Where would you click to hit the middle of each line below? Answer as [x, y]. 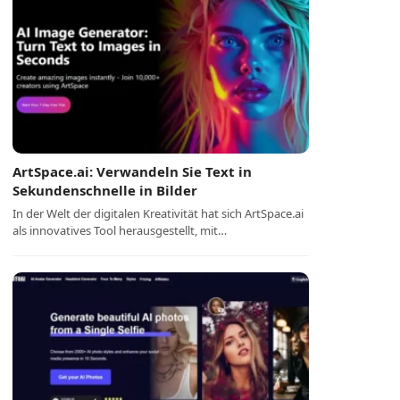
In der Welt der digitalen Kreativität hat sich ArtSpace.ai [158, 213]
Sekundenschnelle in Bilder [105, 190]
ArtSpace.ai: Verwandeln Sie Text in [133, 171]
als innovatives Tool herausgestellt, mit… [120, 230]
